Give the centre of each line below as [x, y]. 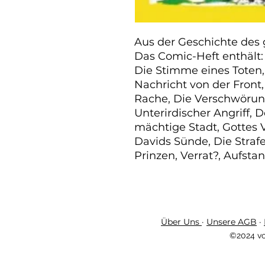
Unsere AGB [232, 222]
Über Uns [181, 222]
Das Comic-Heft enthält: [199, 56]
